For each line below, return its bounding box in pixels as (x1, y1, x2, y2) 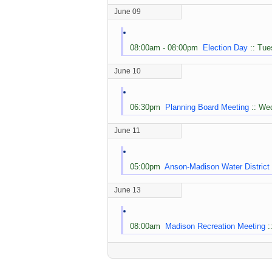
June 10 (114, 66, 141, 75)
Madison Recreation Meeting (165, 221, 265, 231)
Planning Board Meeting (165, 102, 249, 112)
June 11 (114, 126, 140, 135)
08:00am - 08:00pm (130, 42, 203, 52)
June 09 (114, 7, 141, 16)
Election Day (203, 42, 248, 52)
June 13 (114, 185, 141, 194)
